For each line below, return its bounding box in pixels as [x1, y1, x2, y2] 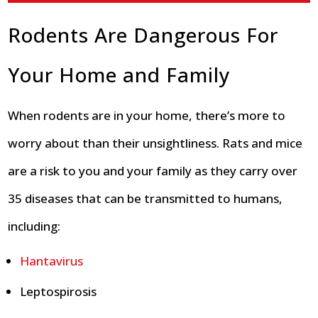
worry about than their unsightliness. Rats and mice [8, 135, 303, 152]
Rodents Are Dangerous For [8, 21, 279, 49]
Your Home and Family [8, 61, 231, 89]
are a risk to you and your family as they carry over [8, 163, 298, 180]
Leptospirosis [20, 283, 97, 300]
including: [8, 218, 61, 235]
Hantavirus [20, 253, 84, 270]
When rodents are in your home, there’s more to [8, 107, 286, 124]
